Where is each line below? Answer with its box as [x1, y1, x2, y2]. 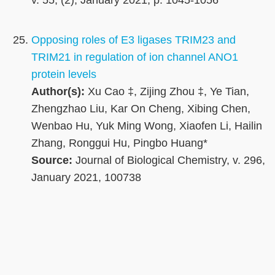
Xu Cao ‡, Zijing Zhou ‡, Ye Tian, [85, 85, 249, 98]
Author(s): [31, 85, 85, 98]
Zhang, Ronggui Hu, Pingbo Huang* [31, 137, 207, 150]
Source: [31, 154, 72, 167]
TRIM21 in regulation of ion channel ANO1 [31, 51, 238, 64]
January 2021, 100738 [31, 171, 141, 184]
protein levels [31, 68, 96, 81]
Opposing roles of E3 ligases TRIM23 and [31, 34, 236, 47]
